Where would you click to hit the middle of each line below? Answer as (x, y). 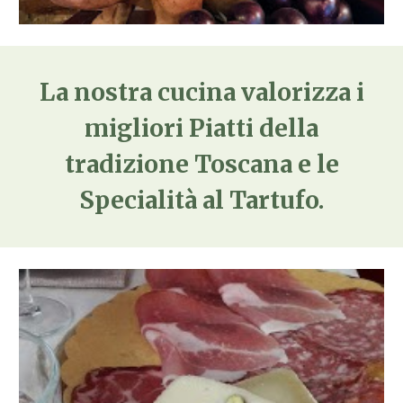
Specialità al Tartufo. (201, 200)
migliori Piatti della (201, 128)
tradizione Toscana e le (201, 164)
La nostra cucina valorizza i (201, 92)
